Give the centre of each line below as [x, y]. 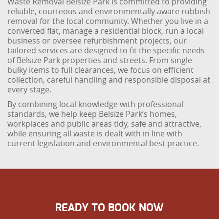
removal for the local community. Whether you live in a [108, 21]
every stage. [30, 89]
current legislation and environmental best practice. [103, 143]
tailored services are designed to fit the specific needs [106, 50]
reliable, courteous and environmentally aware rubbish [109, 11]
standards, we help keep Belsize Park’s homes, [92, 114]
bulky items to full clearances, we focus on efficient [101, 70]
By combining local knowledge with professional [96, 104]
